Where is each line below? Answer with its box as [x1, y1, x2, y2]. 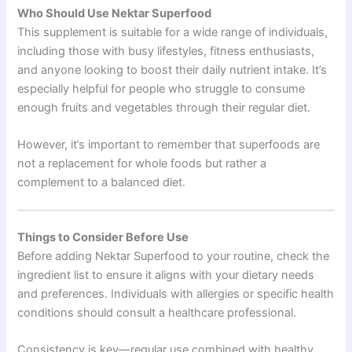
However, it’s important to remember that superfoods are [17, 137, 321, 152]
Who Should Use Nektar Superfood [17, 5, 212, 20]
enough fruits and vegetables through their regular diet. [17, 100, 311, 115]
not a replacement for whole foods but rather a [17, 156, 267, 170]
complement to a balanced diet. [17, 174, 186, 189]
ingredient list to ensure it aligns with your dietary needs [17, 268, 315, 283]
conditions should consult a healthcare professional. [17, 306, 297, 321]
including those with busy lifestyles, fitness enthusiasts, [17, 43, 315, 58]
